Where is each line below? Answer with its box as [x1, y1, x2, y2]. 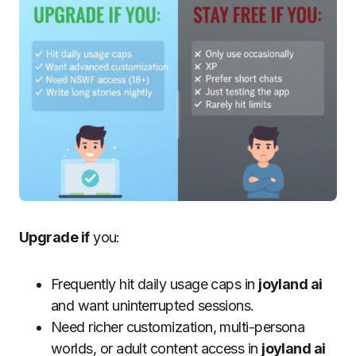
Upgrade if [19, 228, 90, 246]
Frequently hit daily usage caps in [51, 275, 259, 292]
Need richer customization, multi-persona [51, 318, 305, 335]
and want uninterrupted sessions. [51, 296, 254, 314]
